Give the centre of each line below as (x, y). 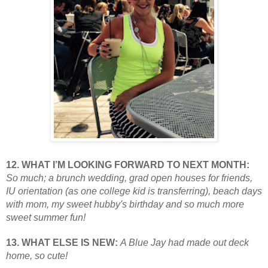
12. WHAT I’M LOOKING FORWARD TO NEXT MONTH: (128, 165)
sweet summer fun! (46, 217)
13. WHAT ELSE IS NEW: (63, 242)
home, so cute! (37, 255)
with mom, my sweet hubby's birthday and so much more (125, 204)
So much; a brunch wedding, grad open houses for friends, (129, 178)
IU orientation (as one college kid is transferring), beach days (134, 191)
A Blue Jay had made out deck (185, 242)
